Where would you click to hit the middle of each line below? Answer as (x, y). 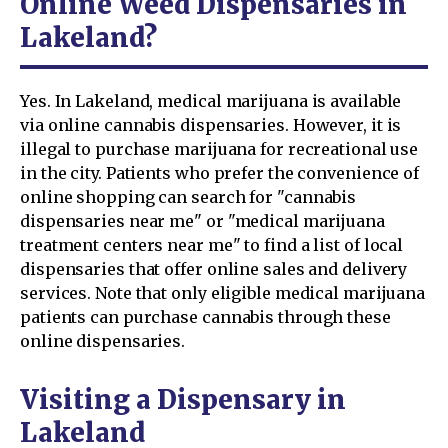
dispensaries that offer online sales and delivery (214, 268)
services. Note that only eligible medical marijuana (223, 292)
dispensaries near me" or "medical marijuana (202, 220)
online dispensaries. (103, 340)
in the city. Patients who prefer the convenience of (220, 172)
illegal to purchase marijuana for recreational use (219, 148)
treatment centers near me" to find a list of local (212, 244)
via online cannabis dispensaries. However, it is (211, 124)
